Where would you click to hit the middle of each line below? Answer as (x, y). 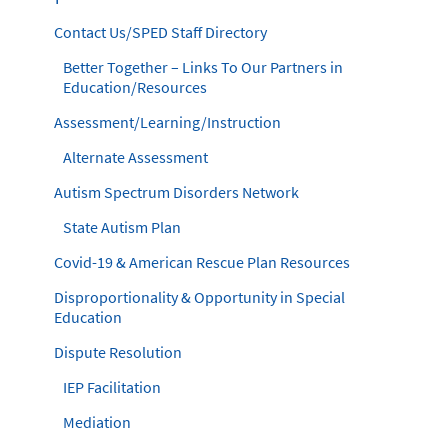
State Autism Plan (122, 227)
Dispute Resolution (118, 352)
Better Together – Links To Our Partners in (203, 67)
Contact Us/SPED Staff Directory (160, 32)
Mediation (97, 422)
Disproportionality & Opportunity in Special (199, 297)
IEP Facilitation (112, 387)
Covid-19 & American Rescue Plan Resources (202, 262)
